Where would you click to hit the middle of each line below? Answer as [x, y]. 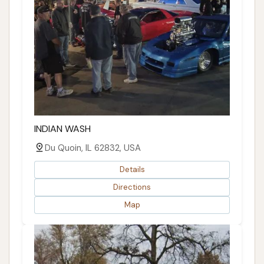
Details [132, 170]
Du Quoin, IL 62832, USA [93, 148]
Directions [132, 187]
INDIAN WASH [62, 128]
